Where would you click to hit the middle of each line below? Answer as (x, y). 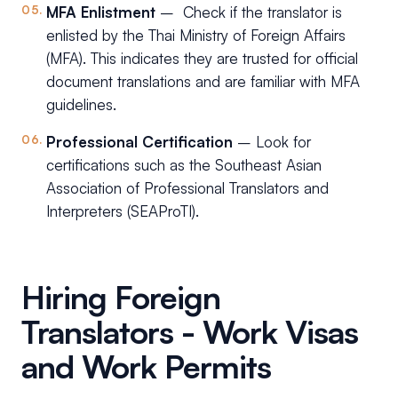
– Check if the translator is (249, 12)
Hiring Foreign (121, 298)
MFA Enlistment (101, 12)
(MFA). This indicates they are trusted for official (202, 59)
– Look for (272, 142)
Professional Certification (139, 142)
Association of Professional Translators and (187, 188)
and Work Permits (146, 367)
